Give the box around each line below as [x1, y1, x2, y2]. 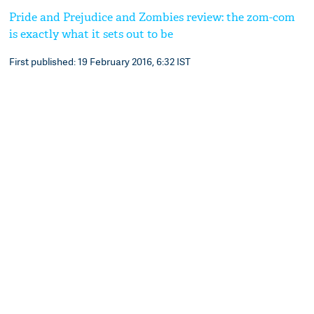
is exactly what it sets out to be [9, 26, 174, 41]
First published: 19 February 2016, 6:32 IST [9, 54, 191, 68]
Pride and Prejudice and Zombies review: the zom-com [9, 9, 296, 25]
